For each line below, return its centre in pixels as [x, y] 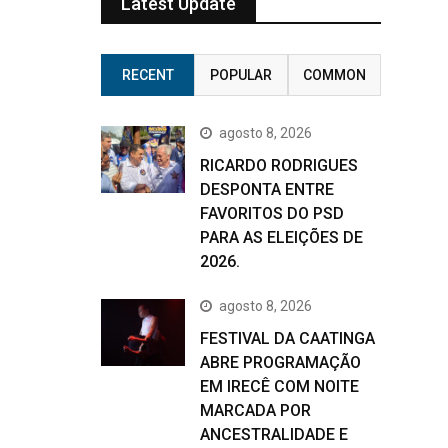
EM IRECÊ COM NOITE [279, 386]
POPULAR [240, 75]
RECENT [147, 75]
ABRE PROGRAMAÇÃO [280, 362]
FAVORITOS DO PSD [272, 213]
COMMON [334, 75]
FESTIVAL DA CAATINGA [287, 338]
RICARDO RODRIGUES [279, 165]
